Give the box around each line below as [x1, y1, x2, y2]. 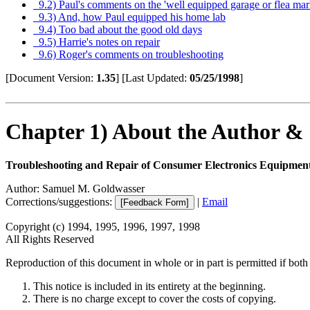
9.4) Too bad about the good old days [33, 24, 202, 36]
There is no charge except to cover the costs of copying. [33, 293, 276, 305]
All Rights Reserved [6, 233, 94, 246]
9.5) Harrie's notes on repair [33, 36, 160, 48]
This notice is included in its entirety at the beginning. [33, 280, 266, 293]
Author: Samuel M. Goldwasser [6, 183, 145, 195]
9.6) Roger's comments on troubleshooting [33, 48, 224, 61]
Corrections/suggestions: [6, 196, 115, 208]
